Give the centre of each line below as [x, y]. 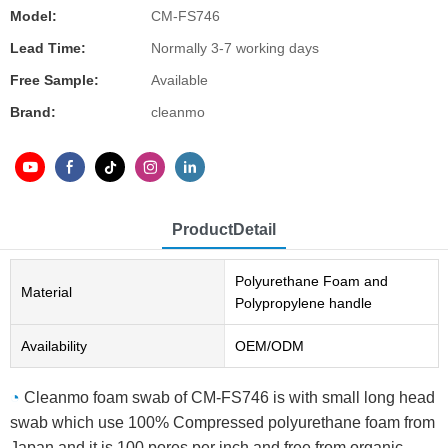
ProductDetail [224, 230]
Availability [54, 346]
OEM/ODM [269, 346]
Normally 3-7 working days [235, 48]
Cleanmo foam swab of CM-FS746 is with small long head [229, 398]
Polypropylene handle [303, 303]
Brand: [33, 112]
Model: [33, 16]
